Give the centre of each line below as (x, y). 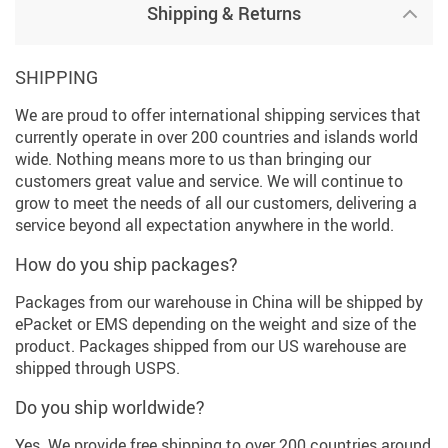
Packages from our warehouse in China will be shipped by (219, 302)
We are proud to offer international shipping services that (218, 115)
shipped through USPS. (97, 368)
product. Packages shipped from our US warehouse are (210, 346)
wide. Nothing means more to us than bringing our (193, 159)
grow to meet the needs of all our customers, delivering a (216, 203)
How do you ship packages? (126, 264)
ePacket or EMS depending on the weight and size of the (215, 324)
